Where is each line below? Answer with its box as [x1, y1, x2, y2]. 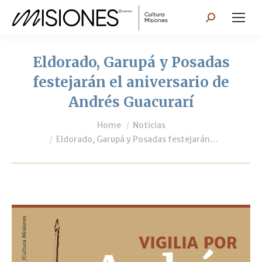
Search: [205, 13, 240, 25]
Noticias [132, 120, 166, 130]
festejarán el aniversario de [33, 73, 229, 91]
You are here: [12, 113, 73, 125]
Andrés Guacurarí [68, 93, 194, 111]
